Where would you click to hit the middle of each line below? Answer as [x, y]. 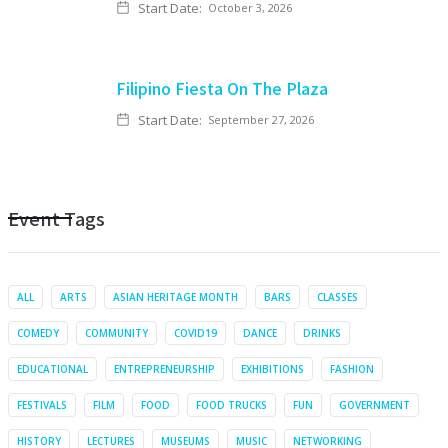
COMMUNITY [116, 332]
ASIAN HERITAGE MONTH [175, 296]
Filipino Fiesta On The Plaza [222, 87]
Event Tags [56, 217]
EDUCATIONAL [52, 368]
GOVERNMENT [374, 404]
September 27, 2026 [261, 119]
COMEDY [38, 332]
